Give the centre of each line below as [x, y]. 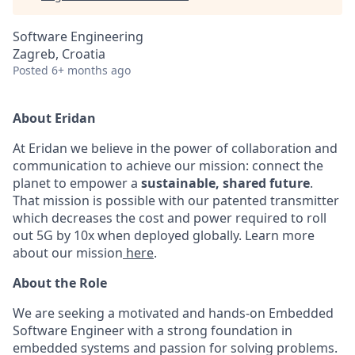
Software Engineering [78, 36]
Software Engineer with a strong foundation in [153, 330]
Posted [31, 70]
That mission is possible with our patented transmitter [176, 200]
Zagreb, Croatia [59, 54]
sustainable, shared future [225, 183]
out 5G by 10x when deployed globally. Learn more [164, 235]
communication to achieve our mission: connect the [168, 166]
